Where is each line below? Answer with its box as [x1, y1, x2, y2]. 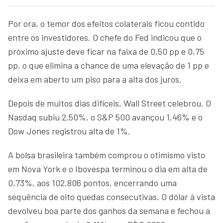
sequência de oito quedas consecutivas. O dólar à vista [8, 191, 215, 202]
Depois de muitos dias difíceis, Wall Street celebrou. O [8, 97, 211, 109]
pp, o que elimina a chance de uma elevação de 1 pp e [8, 59, 209, 71]
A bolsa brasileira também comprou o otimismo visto [8, 149, 205, 160]
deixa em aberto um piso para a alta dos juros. [8, 73, 184, 85]
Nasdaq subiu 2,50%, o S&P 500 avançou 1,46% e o [8, 111, 203, 122]
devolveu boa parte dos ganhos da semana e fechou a [8, 205, 210, 216]
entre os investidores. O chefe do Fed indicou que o [8, 31, 202, 43]
